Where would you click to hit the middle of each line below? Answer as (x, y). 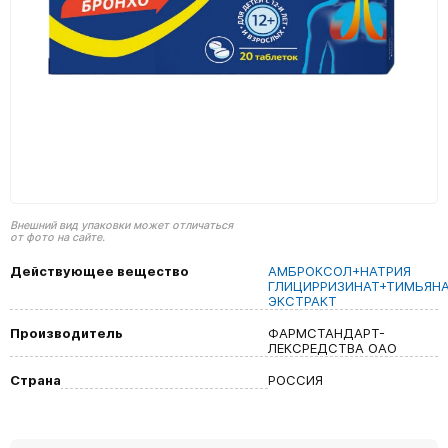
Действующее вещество (99, 271)
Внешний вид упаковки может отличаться (121, 225)
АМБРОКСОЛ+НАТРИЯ (339, 271)
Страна (35, 380)
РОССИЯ (295, 380)
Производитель (66, 333)
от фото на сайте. (57, 237)
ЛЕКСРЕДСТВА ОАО (332, 348)
